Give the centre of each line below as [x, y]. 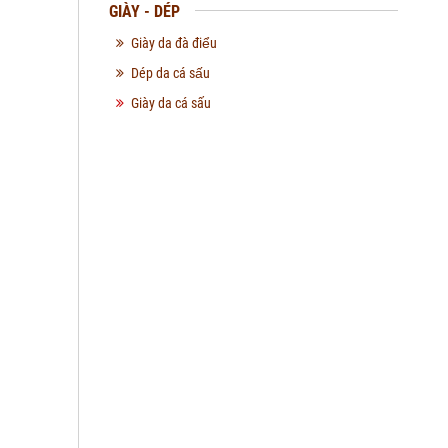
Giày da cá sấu [171, 103]
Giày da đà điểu [174, 43]
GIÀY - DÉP [145, 11]
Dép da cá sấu [171, 73]
